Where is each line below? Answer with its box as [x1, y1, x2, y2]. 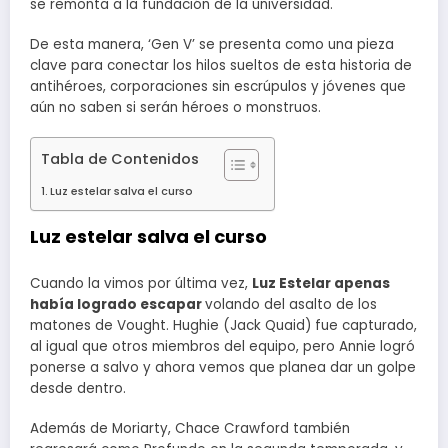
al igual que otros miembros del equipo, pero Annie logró [30, 336, 415, 356]
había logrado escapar [30, 294, 205, 314]
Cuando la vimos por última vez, [30, 273, 252, 293]
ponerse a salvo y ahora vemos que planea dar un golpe [30, 357, 416, 377]
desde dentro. [30, 378, 126, 398]
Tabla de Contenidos [41, 148, 199, 169]
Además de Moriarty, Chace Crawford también [30, 418, 350, 438]
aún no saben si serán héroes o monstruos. [30, 98, 321, 118]
